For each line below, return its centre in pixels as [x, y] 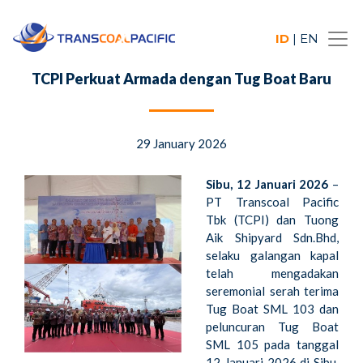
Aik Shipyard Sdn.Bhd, [272, 237]
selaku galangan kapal [272, 255]
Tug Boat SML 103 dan [272, 309]
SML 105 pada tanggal [272, 344]
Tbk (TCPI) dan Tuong [272, 220]
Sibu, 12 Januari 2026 [267, 184]
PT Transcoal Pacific [272, 202]
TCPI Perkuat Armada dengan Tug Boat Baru [181, 79]
